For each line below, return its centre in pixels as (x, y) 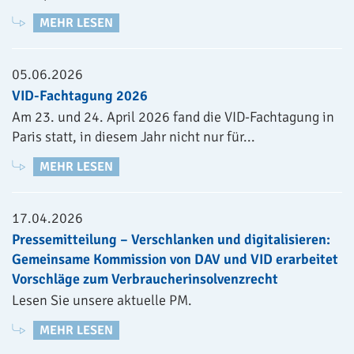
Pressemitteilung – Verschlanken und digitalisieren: (171, 239)
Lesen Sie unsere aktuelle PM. (102, 300)
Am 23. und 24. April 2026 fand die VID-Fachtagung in (173, 117)
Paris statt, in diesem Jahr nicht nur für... (134, 137)
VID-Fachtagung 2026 (80, 96)
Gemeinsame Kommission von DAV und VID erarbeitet (175, 259)
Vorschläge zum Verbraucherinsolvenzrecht (145, 279)
